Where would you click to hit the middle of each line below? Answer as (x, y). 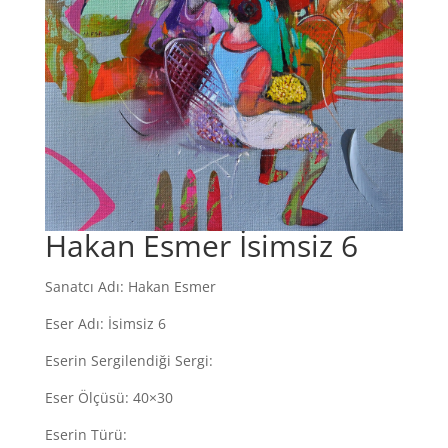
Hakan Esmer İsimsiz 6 (201, 245)
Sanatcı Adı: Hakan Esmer (130, 286)
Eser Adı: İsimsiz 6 (105, 323)
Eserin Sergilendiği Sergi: (128, 360)
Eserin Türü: (85, 434)
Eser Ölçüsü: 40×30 (108, 397)
